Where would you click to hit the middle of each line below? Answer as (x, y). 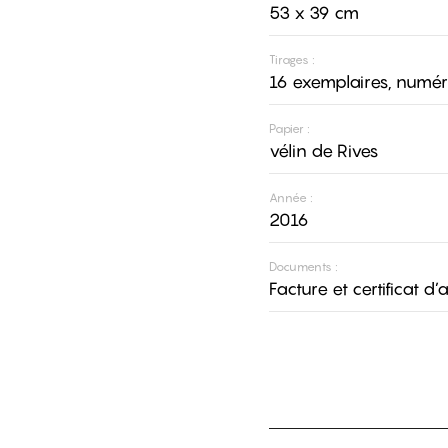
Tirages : (291, 60)
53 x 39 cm (313, 13)
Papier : (289, 129)
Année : (290, 198)
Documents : (303, 267)
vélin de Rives (323, 151)
